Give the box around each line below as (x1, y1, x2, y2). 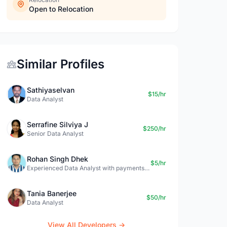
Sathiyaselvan (27, 86, 75, 94)
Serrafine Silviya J (27, 120, 89, 129)
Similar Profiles (17, 57, 105, 71)
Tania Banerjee (27, 189, 77, 198)
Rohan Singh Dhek (27, 155, 89, 163)
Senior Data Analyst (27, 130, 84, 137)
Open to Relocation (29, 5, 94, 13)
